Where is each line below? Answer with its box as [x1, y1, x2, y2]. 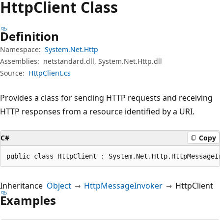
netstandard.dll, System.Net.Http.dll [43, 56, 162, 66]
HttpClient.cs [28, 68, 71, 78]
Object [47, 180, 71, 191]
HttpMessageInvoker [84, 180, 163, 191]
